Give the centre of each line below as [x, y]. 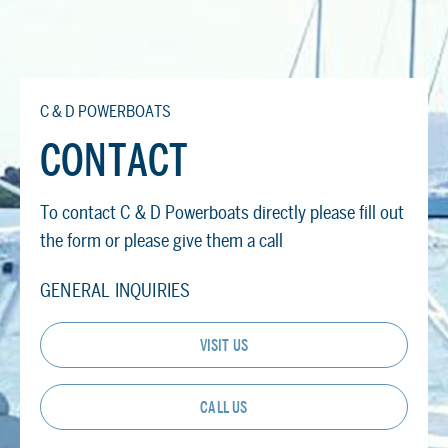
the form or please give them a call [161, 240]
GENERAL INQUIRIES [115, 290]
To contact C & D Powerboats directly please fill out [222, 212]
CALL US [224, 407]
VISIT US [224, 345]
